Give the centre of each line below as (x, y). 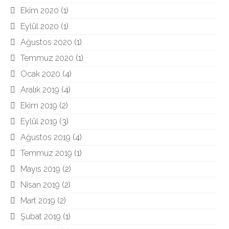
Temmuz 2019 (46, 153)
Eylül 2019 (39, 121)
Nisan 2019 (40, 185)
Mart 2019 (38, 201)
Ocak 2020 (40, 74)
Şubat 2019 (41, 216)
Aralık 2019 (40, 90)
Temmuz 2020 (47, 58)
